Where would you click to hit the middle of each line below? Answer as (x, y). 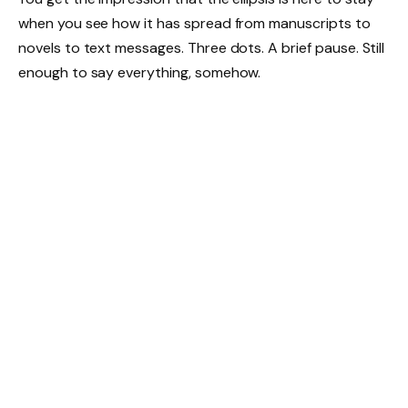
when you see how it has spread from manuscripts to (194, 24)
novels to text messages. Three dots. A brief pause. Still (202, 48)
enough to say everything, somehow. (140, 73)
